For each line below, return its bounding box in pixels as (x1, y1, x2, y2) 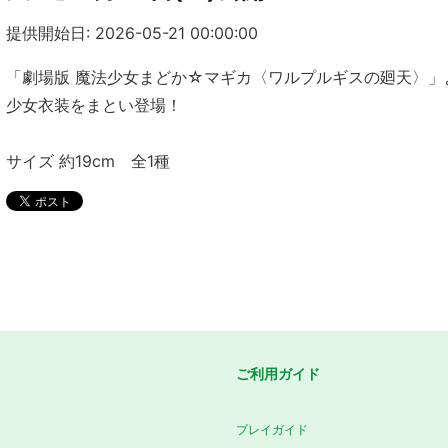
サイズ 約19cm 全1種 (6, 151, 170, 172)
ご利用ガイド (236, 365, 320, 383)
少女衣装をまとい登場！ (6, 95, 182, 116)
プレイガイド (236, 422, 308, 438)
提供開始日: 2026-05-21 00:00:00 (6, 23, 258, 44)
